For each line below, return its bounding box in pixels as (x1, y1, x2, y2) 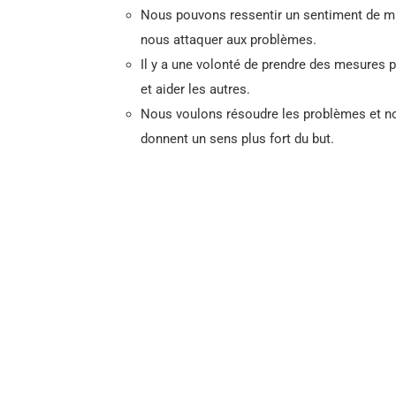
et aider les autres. (141, 81, 250, 97)
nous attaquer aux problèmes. (141, 32, 316, 48)
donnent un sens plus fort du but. (141, 131, 334, 147)
